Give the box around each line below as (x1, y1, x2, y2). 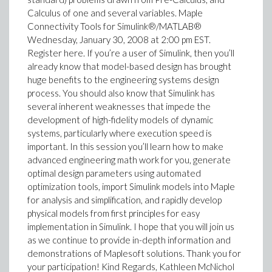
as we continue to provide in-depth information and (27, 234, 231, 245)
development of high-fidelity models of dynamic (27, 114, 213, 125)
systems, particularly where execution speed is (27, 127, 212, 138)
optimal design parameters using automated (27, 168, 201, 178)
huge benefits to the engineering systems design (27, 74, 219, 85)
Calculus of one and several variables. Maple (27, 7, 203, 18)
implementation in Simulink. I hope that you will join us (27, 221, 234, 232)
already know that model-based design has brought (27, 61, 231, 72)
